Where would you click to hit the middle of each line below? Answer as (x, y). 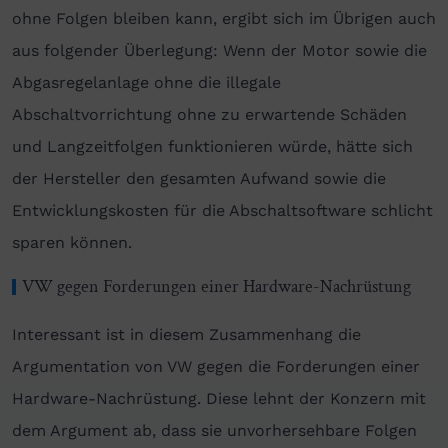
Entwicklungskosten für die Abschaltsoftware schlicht (222, 211)
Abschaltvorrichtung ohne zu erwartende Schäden (209, 115)
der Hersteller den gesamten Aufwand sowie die (199, 179)
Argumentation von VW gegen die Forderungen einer (216, 367)
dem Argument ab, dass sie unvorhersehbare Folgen (214, 431)
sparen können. (74, 243)
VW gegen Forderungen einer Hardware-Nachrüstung (216, 287)
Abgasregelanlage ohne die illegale (146, 83)
